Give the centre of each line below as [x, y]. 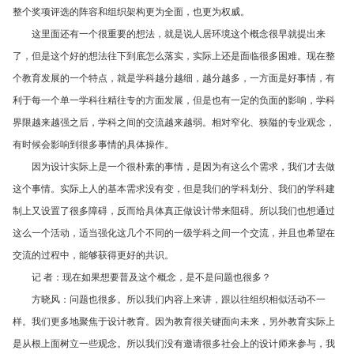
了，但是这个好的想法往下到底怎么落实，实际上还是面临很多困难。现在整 [174, 55]
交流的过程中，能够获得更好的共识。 [93, 254]
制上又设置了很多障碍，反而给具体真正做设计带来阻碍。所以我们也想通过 [174, 210]
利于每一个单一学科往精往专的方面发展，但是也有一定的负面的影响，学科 [174, 100]
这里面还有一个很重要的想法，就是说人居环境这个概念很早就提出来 [179, 33]
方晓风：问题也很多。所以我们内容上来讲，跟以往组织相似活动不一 [179, 299]
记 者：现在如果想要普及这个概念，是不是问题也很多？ [151, 277]
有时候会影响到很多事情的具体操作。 [93, 144]
